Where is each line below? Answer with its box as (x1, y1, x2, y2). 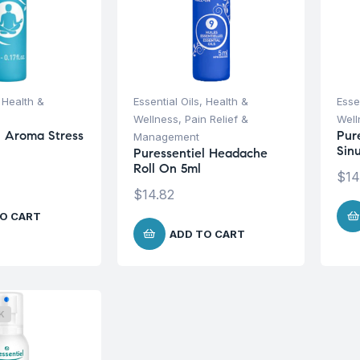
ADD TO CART (169, 227, 245, 240)
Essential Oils (133, 94, 199, 108)
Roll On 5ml (133, 160, 201, 176)
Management (133, 129, 199, 143)
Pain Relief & (184, 112, 248, 125)
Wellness (133, 112, 178, 125)
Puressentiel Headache (133, 145, 268, 161)
